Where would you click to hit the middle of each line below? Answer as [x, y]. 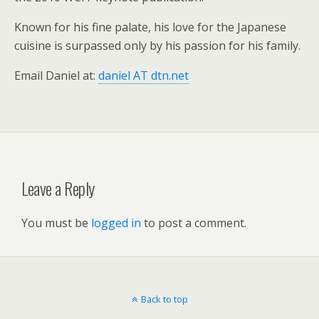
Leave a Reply [58, 188]
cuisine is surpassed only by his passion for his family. [157, 46]
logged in [116, 223]
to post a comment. [194, 223]
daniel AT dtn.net [143, 76]
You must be [56, 223]
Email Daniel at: [56, 76]
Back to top [164, 299]
